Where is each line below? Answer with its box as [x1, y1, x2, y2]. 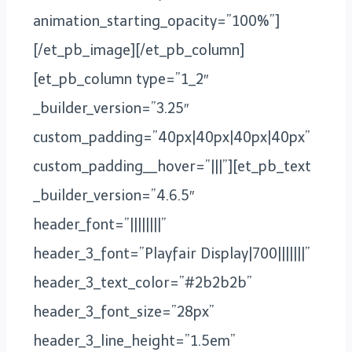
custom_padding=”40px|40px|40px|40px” [33, 128, 310, 146]
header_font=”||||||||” [33, 215, 167, 233]
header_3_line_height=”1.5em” [33, 332, 236, 350]
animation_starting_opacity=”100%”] [33, 12, 280, 30]
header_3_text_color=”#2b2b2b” [33, 273, 252, 291]
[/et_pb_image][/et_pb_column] [33, 41, 244, 59]
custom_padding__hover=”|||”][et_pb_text [33, 157, 311, 175]
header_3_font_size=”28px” [33, 302, 214, 321]
